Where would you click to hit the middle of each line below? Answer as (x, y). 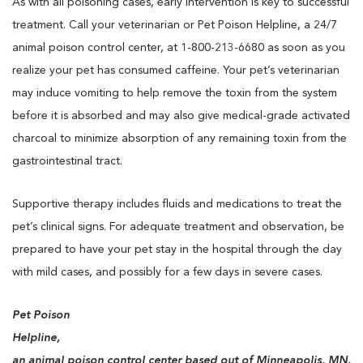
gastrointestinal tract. (67, 161)
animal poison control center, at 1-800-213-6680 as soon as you (179, 47)
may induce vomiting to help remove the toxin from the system (175, 93)
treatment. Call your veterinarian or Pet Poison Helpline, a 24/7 (175, 25)
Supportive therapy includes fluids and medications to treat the (177, 204)
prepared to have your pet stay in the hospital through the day (177, 249)
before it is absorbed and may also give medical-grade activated (181, 115)
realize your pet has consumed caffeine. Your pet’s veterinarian (176, 70)
